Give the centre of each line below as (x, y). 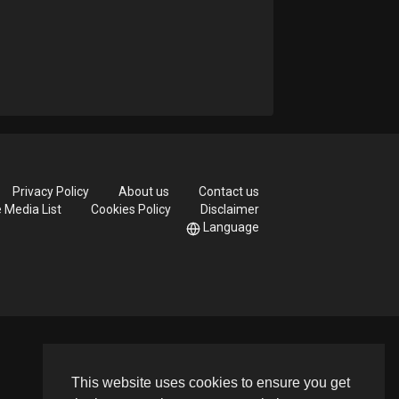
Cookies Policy (130, 210)
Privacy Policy (50, 192)
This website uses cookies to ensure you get (211, 383)
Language (231, 228)
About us (143, 192)
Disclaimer (229, 210)
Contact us (228, 192)
